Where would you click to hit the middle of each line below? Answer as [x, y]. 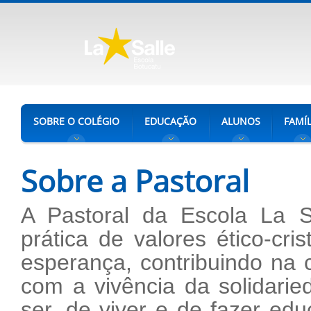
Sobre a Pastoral [135, 181]
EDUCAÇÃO [170, 121]
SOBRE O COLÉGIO [76, 121]
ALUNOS [241, 121]
